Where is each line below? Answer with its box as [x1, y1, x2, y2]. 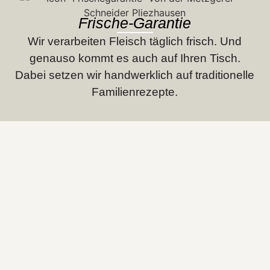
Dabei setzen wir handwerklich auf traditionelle [15, 69, 255, 81]
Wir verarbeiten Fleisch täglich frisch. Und [28, 35, 242, 48]
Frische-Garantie [78, 14, 192, 31]
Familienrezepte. [92, 86, 178, 98]
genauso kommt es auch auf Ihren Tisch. [29, 52, 240, 64]
